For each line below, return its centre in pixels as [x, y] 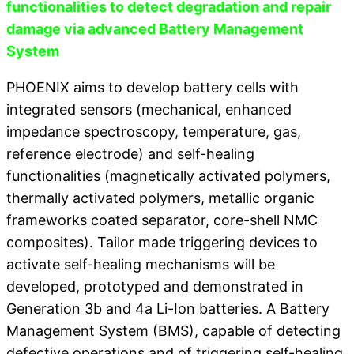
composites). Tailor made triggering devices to [162, 243]
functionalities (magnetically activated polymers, [168, 176]
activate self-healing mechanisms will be [141, 265]
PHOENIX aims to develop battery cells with [153, 88]
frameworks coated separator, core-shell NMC [162, 220]
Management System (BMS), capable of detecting [173, 331]
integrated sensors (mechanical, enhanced [149, 110]
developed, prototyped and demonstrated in [155, 287]
